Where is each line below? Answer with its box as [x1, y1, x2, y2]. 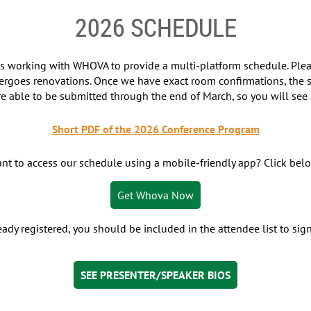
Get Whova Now [117, 188, 194, 203]
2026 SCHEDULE [74, 10, 237, 44]
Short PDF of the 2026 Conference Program [51, 121, 260, 136]
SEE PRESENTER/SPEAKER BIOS [81, 268, 230, 282]
